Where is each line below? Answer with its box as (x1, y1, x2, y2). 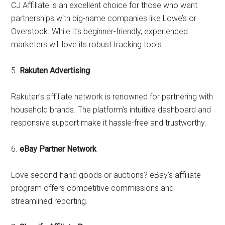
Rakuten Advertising (20, 66, 90, 75)
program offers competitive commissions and (11, 183, 174, 193)
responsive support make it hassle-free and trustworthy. (11, 118, 207, 128)
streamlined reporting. (11, 196, 88, 206)
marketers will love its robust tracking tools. (11, 40, 164, 49)
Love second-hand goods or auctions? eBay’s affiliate (11, 170, 201, 180)
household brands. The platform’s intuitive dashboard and (11, 105, 211, 115)
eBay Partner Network (20, 144, 97, 154)
